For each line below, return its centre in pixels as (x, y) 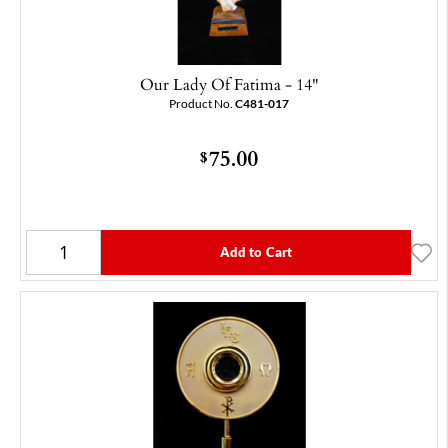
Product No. (202, 104)
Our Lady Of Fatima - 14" (229, 84)
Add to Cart (256, 252)
